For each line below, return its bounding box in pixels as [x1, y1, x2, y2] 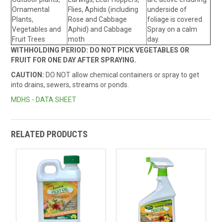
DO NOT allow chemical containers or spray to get [44, 71, 200, 79]
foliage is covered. [147, 15, 206, 23]
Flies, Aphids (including [68, 5, 139, 13]
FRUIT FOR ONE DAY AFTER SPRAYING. [11, 56, 137, 64]
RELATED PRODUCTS [11, 129, 88, 140]
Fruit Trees [12, 35, 46, 43]
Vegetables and [12, 25, 61, 33]
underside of [147, 5, 187, 13]
